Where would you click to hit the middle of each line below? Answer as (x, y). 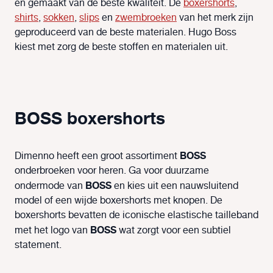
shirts (27, 18)
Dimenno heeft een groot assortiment (97, 157)
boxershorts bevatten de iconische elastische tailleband (136, 216)
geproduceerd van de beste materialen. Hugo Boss (126, 33)
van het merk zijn (215, 18)
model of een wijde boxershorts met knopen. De (119, 201)
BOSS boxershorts (90, 119)
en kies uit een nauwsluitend (175, 186)
